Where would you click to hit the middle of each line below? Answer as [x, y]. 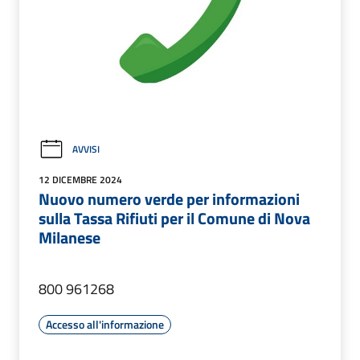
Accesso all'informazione [105, 324]
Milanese [70, 237]
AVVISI [86, 149]
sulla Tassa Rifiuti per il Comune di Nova [174, 218]
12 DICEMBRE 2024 [80, 179]
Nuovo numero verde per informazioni [169, 198]
